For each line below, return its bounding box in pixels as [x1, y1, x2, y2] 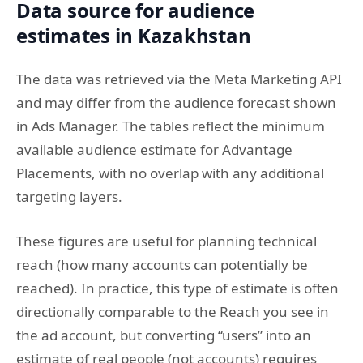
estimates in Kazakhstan [16, 22, 251, 49]
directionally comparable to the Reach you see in [16, 301, 329, 321]
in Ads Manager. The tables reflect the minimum [16, 117, 325, 135]
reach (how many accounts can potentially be [16, 254, 308, 274]
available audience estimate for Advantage [16, 140, 293, 159]
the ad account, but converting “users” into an [16, 325, 311, 344]
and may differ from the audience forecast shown [16, 93, 336, 112]
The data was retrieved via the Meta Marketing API [16, 70, 342, 88]
